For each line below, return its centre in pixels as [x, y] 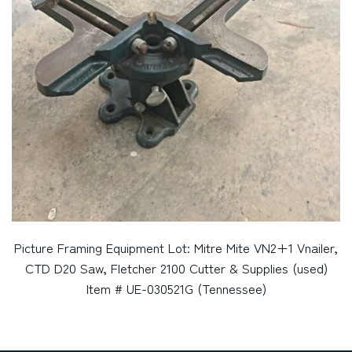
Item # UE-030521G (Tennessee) [176, 288]
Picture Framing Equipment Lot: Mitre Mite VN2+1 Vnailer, [176, 247]
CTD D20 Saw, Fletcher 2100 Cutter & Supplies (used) [176, 268]
